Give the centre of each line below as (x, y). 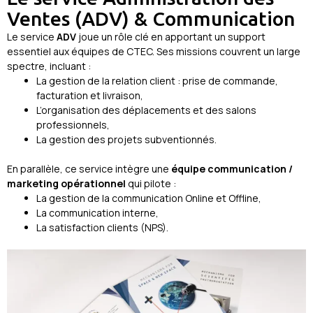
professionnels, (73, 124)
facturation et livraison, (90, 95)
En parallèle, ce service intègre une (89, 168)
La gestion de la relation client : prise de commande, (157, 80)
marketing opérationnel (66, 183)
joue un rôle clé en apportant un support (171, 36)
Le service (32, 36)
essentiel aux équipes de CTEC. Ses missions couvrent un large (154, 51)
